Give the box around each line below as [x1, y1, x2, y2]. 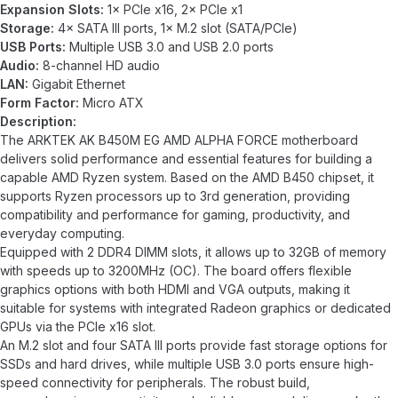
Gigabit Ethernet [28, 76, 125, 92]
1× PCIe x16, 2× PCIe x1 [104, 2, 243, 17]
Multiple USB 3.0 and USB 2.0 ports [66, 39, 274, 54]
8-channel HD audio [39, 58, 160, 73]
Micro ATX [79, 95, 144, 110]
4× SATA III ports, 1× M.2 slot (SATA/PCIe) [54, 20, 298, 36]
